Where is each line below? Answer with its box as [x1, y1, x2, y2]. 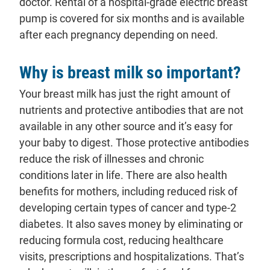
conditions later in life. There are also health [19, 168, 227, 181]
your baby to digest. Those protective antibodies [19, 136, 249, 149]
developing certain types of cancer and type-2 [19, 201, 236, 214]
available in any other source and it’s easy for [19, 119, 233, 133]
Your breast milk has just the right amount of [19, 87, 230, 100]
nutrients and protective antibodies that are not [19, 103, 243, 116]
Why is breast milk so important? [19, 63, 241, 83]
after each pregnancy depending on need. [19, 28, 218, 42]
